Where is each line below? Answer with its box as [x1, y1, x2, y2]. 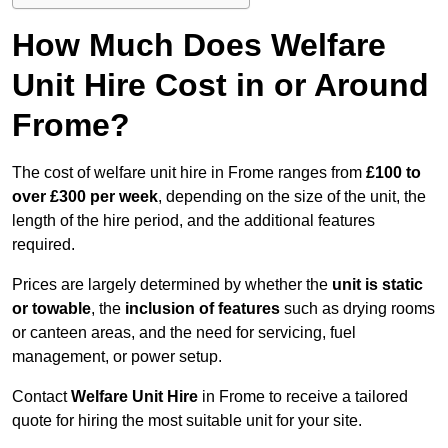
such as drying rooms [280, 300, 435, 318]
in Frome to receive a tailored [198, 388, 408, 406]
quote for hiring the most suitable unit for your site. [12, 412, 362, 430]
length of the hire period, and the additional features [12, 212, 375, 230]
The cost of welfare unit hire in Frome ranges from [12, 164, 366, 182]
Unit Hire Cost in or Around [12, 67, 429, 104]
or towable [12, 300, 91, 318]
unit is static [332, 276, 423, 294]
